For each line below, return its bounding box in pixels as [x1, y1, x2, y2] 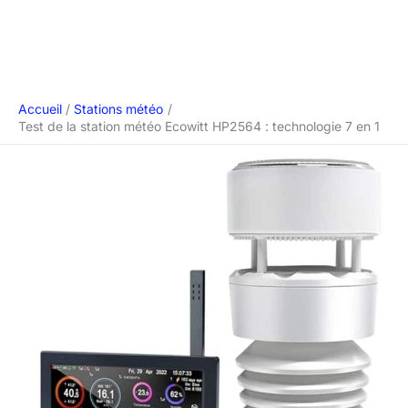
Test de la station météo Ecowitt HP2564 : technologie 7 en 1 [18, 118, 380, 134]
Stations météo [74, 101, 164, 117]
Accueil [18, 101, 62, 117]
